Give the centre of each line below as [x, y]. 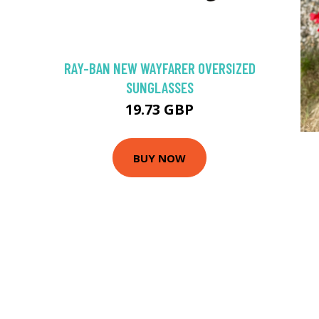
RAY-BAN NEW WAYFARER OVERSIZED [159, 68]
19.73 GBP [159, 109]
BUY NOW [159, 158]
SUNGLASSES [159, 87]
